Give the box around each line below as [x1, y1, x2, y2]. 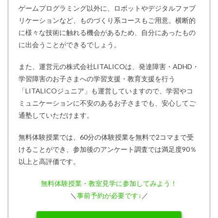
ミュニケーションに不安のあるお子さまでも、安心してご [18, 99, 196, 108]
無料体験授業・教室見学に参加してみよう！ [41, 179, 177, 188]
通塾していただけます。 [18, 111, 93, 120]
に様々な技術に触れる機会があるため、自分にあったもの [18, 28, 196, 37]
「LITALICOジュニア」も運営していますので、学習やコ [18, 87, 193, 95]
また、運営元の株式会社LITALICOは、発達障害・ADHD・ [18, 62, 199, 71]
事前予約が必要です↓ [76, 191, 142, 200]
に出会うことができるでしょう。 [18, 40, 121, 49]
